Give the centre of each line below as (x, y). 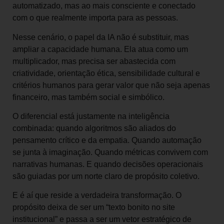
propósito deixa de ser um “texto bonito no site (94, 207)
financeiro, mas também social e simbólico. (88, 97)
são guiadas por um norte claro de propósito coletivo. (106, 176)
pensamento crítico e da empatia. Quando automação (107, 140)
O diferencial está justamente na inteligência (91, 116)
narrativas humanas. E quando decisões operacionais (108, 164)
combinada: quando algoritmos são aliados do (94, 128)
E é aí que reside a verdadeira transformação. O (97, 195)
